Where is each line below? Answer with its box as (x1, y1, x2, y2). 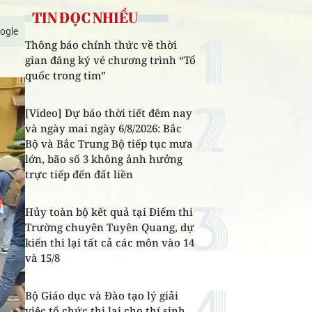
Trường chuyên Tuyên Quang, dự (25, 220, 194, 234)
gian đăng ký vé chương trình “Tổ (25, 53, 196, 67)
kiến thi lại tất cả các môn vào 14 (25, 235, 194, 249)
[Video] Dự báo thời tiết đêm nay (25, 106, 192, 120)
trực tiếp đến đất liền (25, 167, 133, 181)
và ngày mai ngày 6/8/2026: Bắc (25, 121, 182, 135)
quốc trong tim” (25, 68, 106, 82)
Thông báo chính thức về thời (25, 38, 177, 52)
